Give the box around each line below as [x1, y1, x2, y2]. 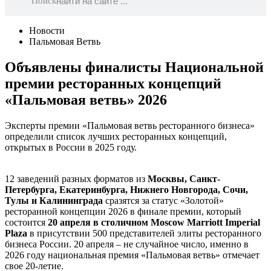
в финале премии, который [130, 206, 241, 217]
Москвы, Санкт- [145, 173, 220, 184]
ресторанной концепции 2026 [5, 206, 128, 217]
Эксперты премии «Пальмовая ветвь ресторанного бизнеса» [5, 120, 255, 131]
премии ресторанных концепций [5, 75, 221, 91]
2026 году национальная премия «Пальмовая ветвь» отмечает [5, 249, 260, 260]
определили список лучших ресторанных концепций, [5, 131, 227, 142]
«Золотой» [180, 195, 224, 206]
